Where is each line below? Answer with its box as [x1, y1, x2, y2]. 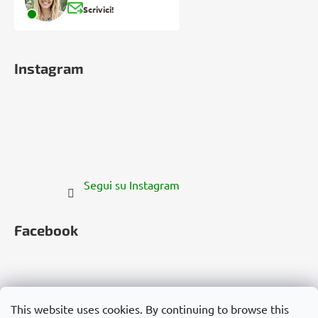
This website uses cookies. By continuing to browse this [11, 302, 289, 316]
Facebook [14, 221, 78, 238]
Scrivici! [83, 3, 114, 15]
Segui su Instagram [83, 177, 180, 192]
